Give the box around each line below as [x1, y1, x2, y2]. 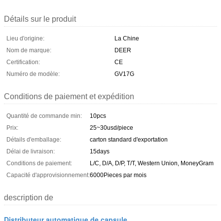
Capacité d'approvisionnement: [6, 171, 90, 179]
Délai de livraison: [6, 147, 55, 155]
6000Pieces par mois [90, 171, 147, 179]
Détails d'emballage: [6, 136, 61, 143]
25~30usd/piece [90, 124, 133, 131]
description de [4, 193, 53, 202]
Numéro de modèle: [6, 70, 60, 77]
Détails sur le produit [4, 14, 76, 23]
